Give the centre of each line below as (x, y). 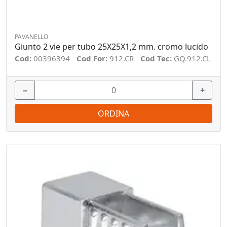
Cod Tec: (157, 58)
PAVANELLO (31, 37)
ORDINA (113, 113)
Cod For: (93, 58)
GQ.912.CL (192, 58)
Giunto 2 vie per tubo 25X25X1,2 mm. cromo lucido (111, 47)
